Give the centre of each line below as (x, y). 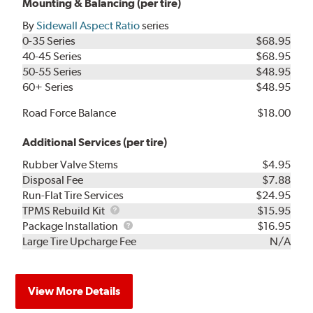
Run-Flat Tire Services (73, 196)
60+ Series (48, 87)
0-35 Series (49, 41)
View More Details (74, 291)
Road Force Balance (70, 113)
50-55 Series (52, 72)
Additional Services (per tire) (95, 143)
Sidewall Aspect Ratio (88, 26)
